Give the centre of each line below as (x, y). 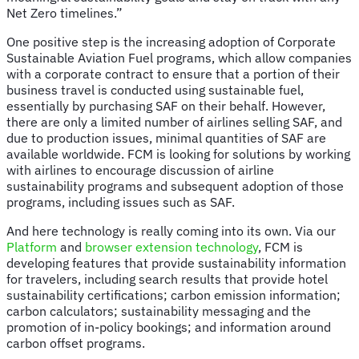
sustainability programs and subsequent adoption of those (175, 186)
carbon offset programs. (76, 343)
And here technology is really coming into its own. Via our (171, 230)
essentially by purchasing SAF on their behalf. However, (166, 105)
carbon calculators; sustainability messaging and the (159, 311)
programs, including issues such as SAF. (121, 202)
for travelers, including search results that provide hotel (167, 278)
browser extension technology (171, 246)
